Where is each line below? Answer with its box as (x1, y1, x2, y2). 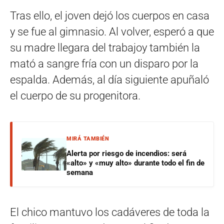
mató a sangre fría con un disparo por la (10, 57, 198, 70)
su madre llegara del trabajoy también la (10, 41, 200, 54)
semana (66, 168, 93, 177)
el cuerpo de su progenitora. (10, 89, 140, 102)
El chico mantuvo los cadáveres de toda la (10, 206, 209, 219)
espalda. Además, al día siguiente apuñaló (10, 73, 209, 86)
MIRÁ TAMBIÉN (66, 135, 109, 142)
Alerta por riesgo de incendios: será (66, 149, 186, 158)
